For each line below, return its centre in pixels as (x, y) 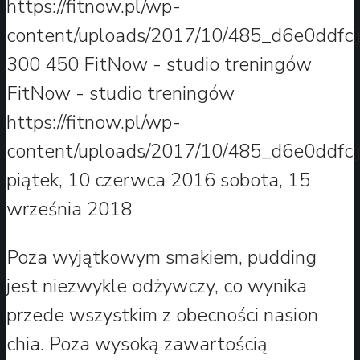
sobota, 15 (265, 180)
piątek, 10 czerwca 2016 (111, 180)
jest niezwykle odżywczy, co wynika (157, 286)
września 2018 (69, 209)
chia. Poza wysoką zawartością (137, 344)
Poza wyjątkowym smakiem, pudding (162, 257)
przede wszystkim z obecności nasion (162, 315)
